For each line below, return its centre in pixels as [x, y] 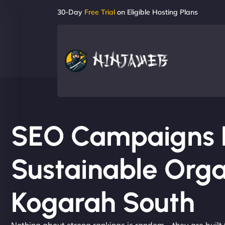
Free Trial [100, 12]
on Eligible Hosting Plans [156, 12]
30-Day [71, 12]
